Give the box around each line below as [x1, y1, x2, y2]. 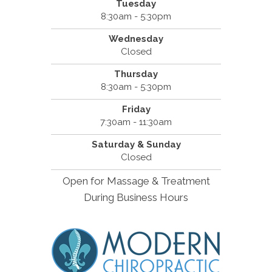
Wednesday [109, 33, 163, 45]
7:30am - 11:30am [100, 117, 172, 128]
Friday [121, 104, 151, 115]
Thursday [114, 69, 158, 80]
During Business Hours [84, 191, 188, 204]
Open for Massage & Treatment [62, 175, 210, 188]
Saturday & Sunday [91, 139, 181, 151]
